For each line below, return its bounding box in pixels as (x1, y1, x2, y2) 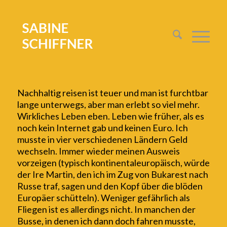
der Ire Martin (17, 169, 73, 180)
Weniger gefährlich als (100, 192, 190, 204)
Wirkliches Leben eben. (17, 110, 111, 122)
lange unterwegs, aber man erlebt (17, 99, 152, 110)
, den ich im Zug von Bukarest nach (72, 169, 208, 180)
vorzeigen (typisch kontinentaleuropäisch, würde (17, 157, 210, 169)
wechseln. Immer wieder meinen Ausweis (17, 145, 180, 157)
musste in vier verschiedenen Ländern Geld (17, 134, 187, 145)
